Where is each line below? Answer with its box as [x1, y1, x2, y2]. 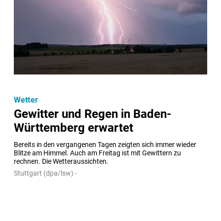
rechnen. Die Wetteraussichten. [14, 157, 109, 166]
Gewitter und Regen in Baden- [14, 107, 171, 121]
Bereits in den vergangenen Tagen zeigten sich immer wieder [14, 140, 196, 149]
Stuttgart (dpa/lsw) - [14, 169, 77, 177]
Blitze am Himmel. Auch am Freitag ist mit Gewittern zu [14, 148, 181, 157]
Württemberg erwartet [14, 120, 133, 135]
